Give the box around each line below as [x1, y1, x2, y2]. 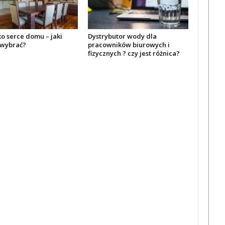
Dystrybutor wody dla [87, 31, 157, 41]
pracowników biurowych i [87, 40, 170, 49]
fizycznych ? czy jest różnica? [87, 48, 180, 58]
